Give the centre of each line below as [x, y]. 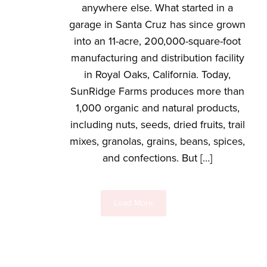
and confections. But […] [157, 158]
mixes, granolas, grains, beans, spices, [157, 141]
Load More [133, 203]
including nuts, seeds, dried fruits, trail [157, 125]
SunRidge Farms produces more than [157, 91]
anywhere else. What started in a [157, 8]
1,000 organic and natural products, [157, 108]
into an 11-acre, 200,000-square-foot [157, 41]
